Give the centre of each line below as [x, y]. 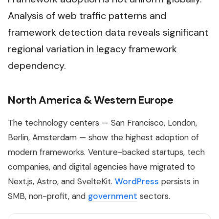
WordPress [137, 182]
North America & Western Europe [90, 100]
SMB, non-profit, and [48, 196]
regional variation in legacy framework [92, 49]
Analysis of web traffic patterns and [87, 16]
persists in [179, 182]
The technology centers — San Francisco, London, [102, 123]
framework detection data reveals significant [108, 33]
